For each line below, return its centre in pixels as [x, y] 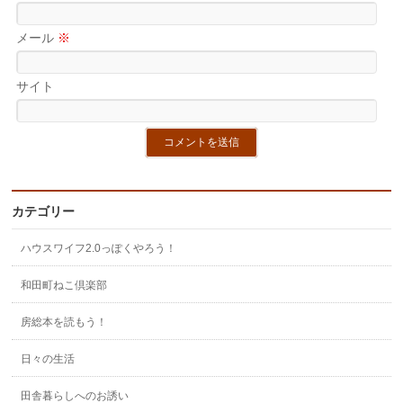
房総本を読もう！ [64, 322]
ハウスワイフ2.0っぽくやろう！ [99, 248]
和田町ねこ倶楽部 [64, 285]
